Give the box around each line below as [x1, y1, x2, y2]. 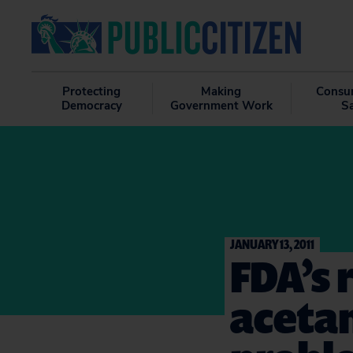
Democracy [61, 98, 122, 113]
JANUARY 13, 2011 [230, 235, 314, 253]
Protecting [62, 84, 121, 99]
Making [201, 84, 242, 99]
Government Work [169, 98, 273, 113]
